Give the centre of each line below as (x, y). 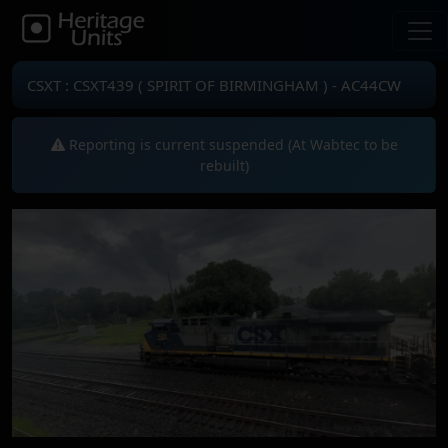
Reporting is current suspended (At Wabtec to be (231, 144)
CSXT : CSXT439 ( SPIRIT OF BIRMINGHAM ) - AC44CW (214, 85)
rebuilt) (224, 165)
